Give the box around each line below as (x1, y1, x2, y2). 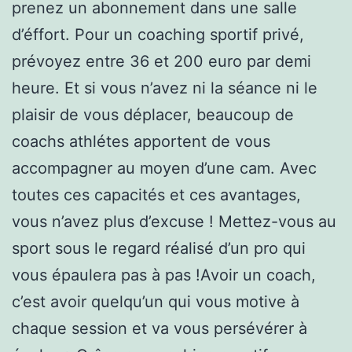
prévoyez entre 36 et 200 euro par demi (12, 51, 311, 71)
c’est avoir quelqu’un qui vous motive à (12, 291, 299, 311)
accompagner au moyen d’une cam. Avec (12, 158, 317, 178)
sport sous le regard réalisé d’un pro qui (12, 238, 306, 258)
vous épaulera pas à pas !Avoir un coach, (12, 265, 316, 284)
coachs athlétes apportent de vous (12, 131, 270, 151)
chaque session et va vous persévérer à (12, 318, 307, 338)
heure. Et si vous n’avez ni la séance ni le (12, 78, 317, 97)
